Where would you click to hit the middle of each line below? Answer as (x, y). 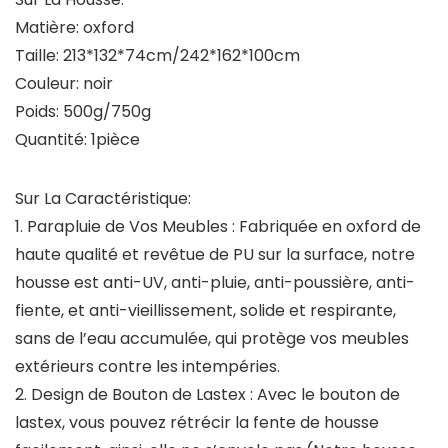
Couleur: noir (64, 84)
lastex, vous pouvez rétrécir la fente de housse (197, 423)
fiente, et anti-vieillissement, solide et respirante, (205, 311)
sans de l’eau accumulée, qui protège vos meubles (212, 339)
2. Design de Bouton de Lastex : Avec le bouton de (207, 395)
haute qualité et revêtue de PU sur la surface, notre (215, 255)
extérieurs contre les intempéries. (147, 367)
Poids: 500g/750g (83, 112)
